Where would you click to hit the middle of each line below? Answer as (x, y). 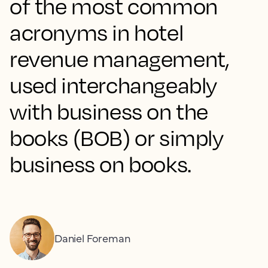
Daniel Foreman (92, 238)
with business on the (109, 111)
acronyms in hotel (97, 32)
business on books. (100, 164)
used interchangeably (114, 85)
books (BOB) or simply (117, 138)
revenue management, (120, 59)
